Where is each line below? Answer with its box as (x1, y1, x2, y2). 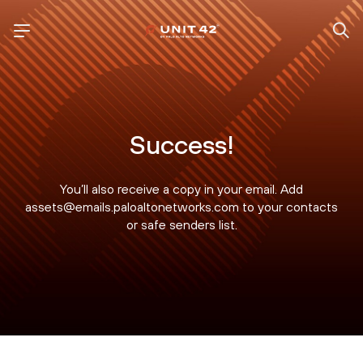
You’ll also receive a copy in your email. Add (60, 181, 303, 196)
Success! (129, 130, 234, 160)
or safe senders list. (126, 217, 237, 232)
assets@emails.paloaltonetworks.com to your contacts (25, 199, 338, 214)
